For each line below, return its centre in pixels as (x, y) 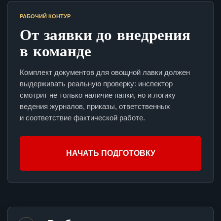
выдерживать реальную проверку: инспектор (96, 84)
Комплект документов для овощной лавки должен (105, 73)
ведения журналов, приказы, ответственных (95, 107)
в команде (55, 51)
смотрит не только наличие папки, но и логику (98, 95)
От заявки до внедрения (105, 34)
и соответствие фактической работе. (82, 118)
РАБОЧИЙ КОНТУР (45, 17)
